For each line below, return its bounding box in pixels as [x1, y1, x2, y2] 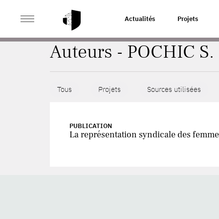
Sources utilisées [147, 85, 201, 94]
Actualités [125, 15, 155, 23]
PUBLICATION [69, 122, 112, 130]
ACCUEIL [50, 14, 76, 22]
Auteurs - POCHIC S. [50, 40, 214, 64]
